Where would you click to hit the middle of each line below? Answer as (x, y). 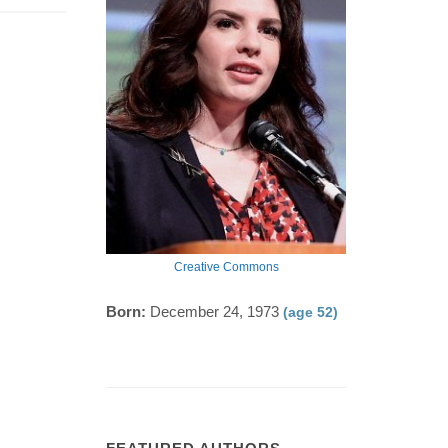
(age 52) (310, 312)
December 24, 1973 (214, 311)
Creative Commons (226, 267)
